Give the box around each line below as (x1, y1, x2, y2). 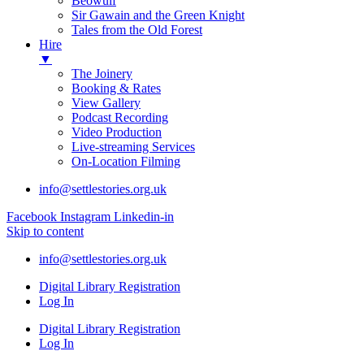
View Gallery (71, 96, 141, 110)
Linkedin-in (114, 210, 174, 223)
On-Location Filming (71, 154, 180, 168)
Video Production (71, 125, 162, 139)
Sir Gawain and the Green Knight (71, 8, 245, 22)
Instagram (60, 210, 110, 223)
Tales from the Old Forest (71, 23, 202, 37)
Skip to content (6, 224, 84, 238)
